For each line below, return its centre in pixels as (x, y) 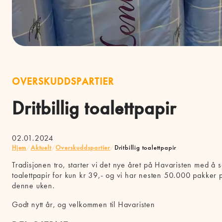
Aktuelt (41, 148)
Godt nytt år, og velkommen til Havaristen (83, 204)
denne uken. (33, 186)
